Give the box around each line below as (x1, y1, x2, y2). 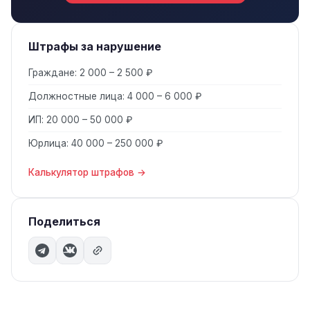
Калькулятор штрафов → (28, 167, 146, 178)
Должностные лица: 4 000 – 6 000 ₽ (28, 91, 202, 102)
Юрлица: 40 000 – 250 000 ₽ (28, 138, 163, 149)
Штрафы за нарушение (28, 39, 161, 53)
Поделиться (28, 215, 100, 228)
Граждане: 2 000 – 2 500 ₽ (28, 67, 153, 78)
